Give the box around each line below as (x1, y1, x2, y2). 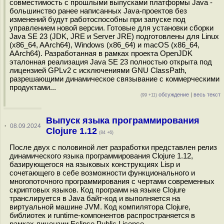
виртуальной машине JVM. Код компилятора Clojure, (9, 202, 190, 211)
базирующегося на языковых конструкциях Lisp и (9, 160, 180, 168)
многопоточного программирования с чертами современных (9, 177, 214, 185)
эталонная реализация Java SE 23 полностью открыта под (9, 57, 212, 66)
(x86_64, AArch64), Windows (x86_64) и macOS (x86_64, (9, 40, 199, 49)
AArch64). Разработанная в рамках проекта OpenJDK (9, 49, 192, 57)
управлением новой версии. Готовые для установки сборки (9, 23, 213, 32)
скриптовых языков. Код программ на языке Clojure (9, 185, 185, 194)
